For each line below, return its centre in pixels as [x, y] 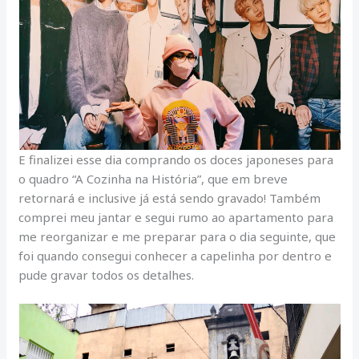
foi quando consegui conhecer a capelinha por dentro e [175, 255]
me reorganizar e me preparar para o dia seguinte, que [177, 236]
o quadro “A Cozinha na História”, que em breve [153, 178]
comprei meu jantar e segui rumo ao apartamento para [176, 217]
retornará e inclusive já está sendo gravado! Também [170, 198]
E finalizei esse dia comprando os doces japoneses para [176, 159]
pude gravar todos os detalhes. [107, 274]
